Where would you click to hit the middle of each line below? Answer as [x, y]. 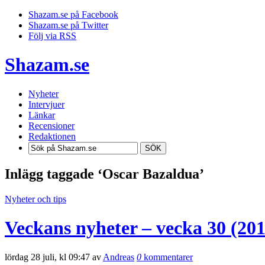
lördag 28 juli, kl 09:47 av [54, 257]
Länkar [42, 115]
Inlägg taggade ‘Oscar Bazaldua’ [104, 174]
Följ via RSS [52, 36]
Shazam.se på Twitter [68, 25]
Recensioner [51, 125]
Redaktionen [52, 136]
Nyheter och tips [35, 199]
